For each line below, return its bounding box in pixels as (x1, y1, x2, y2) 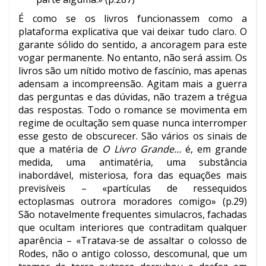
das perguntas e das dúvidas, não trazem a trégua (18, 90, 247, 104)
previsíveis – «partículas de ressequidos (18, 182, 247, 195)
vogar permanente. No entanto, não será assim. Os (18, 51, 247, 65)
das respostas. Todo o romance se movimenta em (18, 103, 247, 117)
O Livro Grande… (102, 142, 185, 156)
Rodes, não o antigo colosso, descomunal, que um (18, 247, 247, 261)
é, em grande (185, 142, 248, 156)
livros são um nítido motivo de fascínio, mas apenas (18, 64, 247, 78)
